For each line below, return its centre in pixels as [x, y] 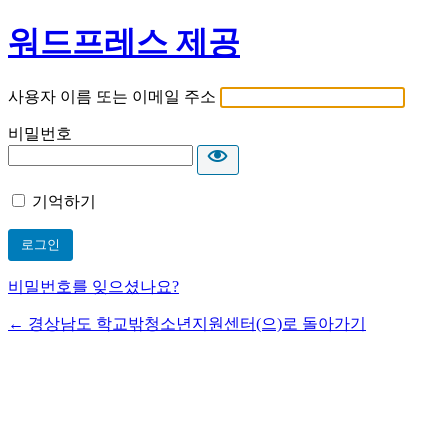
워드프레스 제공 [124, 42]
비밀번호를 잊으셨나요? [93, 286]
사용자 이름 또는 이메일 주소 [112, 96]
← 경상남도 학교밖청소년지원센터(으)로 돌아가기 [187, 323]
